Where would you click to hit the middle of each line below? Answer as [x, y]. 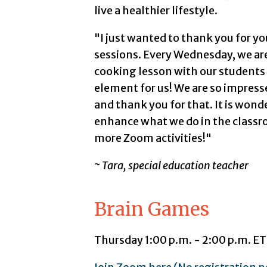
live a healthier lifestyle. [156, 11]
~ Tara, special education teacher [171, 166]
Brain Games [151, 209]
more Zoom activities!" [153, 138]
